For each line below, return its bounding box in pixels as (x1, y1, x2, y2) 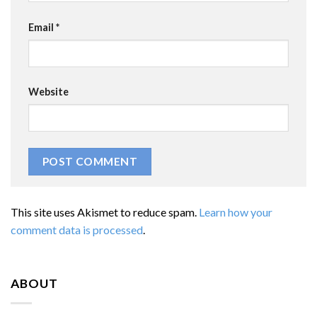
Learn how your (199, 204, 272, 219)
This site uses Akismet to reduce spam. (11, 204, 199, 219)
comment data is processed (11, 222, 143, 236)
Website (28, 86, 69, 98)
